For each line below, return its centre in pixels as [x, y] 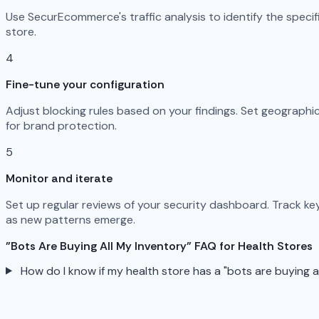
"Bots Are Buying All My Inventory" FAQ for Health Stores [159, 246]
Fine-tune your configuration [85, 85]
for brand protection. [61, 126]
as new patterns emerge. [70, 220]
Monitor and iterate [59, 179]
